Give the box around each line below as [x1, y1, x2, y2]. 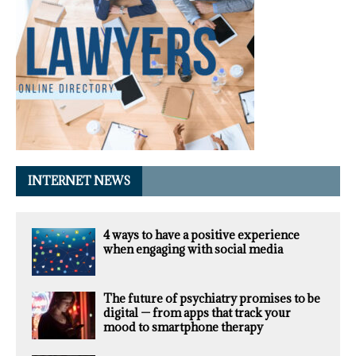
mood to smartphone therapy [103, 319, 263, 335]
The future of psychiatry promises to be [103, 291, 320, 307]
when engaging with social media [103, 242, 283, 257]
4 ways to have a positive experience [103, 227, 300, 243]
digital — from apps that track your [103, 305, 291, 321]
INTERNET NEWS [28, 173, 130, 189]
